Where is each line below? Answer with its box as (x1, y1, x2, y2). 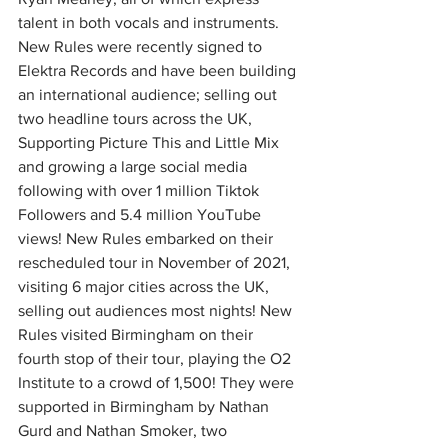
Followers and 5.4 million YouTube (18, 206, 265, 223)
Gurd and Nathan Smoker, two (18, 422, 231, 439)
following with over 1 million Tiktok (18, 182, 263, 199)
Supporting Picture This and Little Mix (18, 134, 283, 151)
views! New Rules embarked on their (18, 230, 277, 247)
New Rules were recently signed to (18, 38, 266, 55)
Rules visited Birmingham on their (18, 326, 257, 343)
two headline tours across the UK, (18, 110, 256, 127)
